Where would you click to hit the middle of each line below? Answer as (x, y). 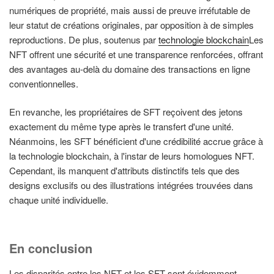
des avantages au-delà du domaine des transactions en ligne (130, 68)
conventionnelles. (44, 83)
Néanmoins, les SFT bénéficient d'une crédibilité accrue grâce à (136, 141)
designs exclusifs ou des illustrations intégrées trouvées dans (131, 185)
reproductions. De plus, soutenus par (84, 39)
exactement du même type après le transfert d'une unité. (121, 127)
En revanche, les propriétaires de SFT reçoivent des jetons (126, 112)
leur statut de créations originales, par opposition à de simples (131, 24)
